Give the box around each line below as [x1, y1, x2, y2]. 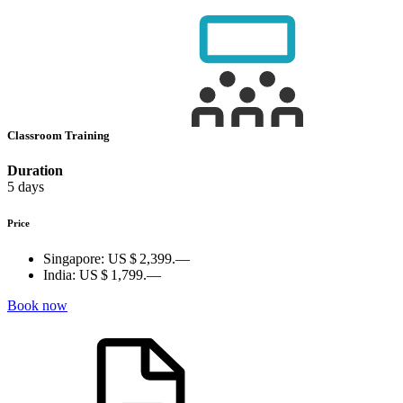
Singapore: [43, 251, 104, 267]
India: [43, 267, 76, 283]
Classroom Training [7, 129, 112, 143]
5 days [7, 179, 44, 195]
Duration [7, 163, 63, 179]
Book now [7, 298, 67, 314]
